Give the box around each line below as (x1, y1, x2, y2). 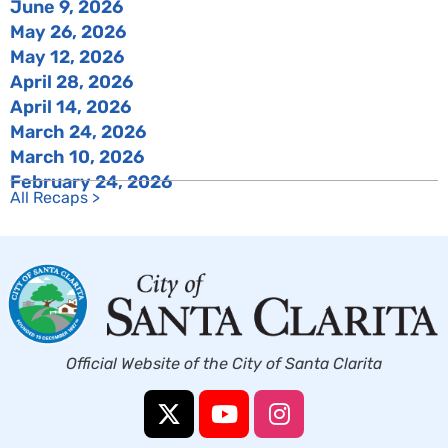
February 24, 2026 (10, 171, 172, 194)
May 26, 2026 (10, 21, 126, 44)
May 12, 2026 (10, 46, 124, 69)
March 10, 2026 (10, 146, 144, 169)
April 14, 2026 (10, 96, 131, 119)
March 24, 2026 (10, 121, 146, 144)
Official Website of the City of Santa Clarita (66, 353, 382, 373)
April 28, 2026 (10, 71, 133, 94)
